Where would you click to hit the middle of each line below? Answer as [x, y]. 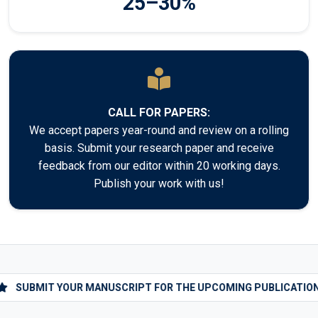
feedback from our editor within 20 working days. [159, 166]
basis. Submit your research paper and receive [159, 148]
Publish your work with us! [159, 184]
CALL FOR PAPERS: [159, 113]
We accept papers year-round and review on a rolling [159, 131]
